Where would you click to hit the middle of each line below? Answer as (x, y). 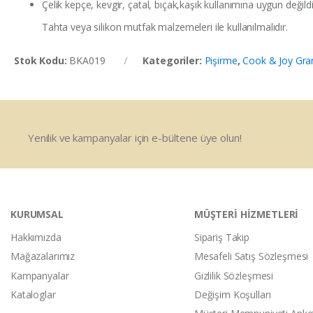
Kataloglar (33, 294)
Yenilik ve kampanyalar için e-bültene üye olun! (135, 138)
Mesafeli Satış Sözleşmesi (251, 256)
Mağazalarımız (43, 256)
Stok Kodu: (42, 61)
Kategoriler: (174, 61)
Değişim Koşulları (232, 294)
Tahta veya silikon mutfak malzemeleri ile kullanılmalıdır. (165, 27)
